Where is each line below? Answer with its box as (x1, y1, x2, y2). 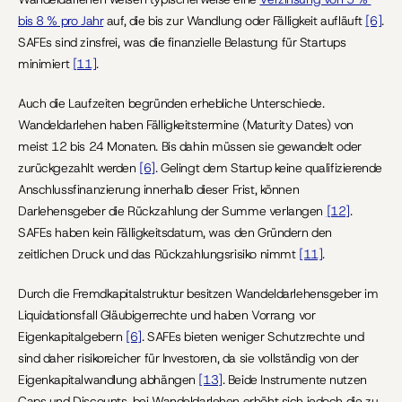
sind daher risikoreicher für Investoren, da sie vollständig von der (18, 350, 359, 366)
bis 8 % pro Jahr (18, 13, 104, 29)
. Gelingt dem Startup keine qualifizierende (154, 160, 382, 176)
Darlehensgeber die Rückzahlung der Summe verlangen (18, 203, 327, 219)
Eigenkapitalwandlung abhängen (18, 371, 199, 388)
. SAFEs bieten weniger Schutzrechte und (141, 328, 364, 345)
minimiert (18, 56, 73, 72)
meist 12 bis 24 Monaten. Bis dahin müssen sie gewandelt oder (18, 138, 362, 154)
